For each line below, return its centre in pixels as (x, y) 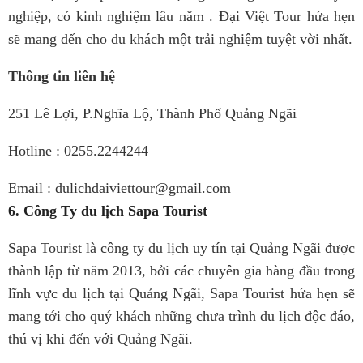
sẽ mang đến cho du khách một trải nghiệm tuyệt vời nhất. (180, 39)
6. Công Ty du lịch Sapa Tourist (108, 211)
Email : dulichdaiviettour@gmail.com (120, 188)
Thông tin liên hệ (62, 76)
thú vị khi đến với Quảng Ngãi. (100, 339)
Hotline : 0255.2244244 (78, 151)
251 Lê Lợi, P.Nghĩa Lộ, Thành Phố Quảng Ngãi (152, 113)
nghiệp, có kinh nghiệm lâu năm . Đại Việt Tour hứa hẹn (181, 16)
